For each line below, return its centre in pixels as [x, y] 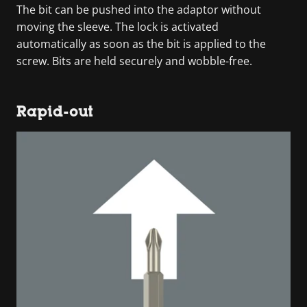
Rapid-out [55, 111]
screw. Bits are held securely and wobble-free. [134, 61]
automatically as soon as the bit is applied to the [141, 44]
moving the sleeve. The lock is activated [118, 26]
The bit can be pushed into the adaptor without [139, 9]
